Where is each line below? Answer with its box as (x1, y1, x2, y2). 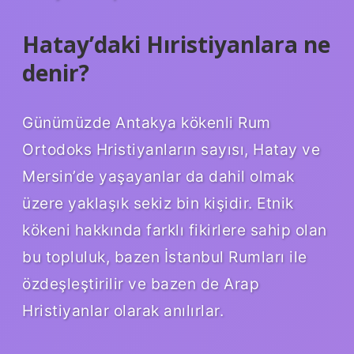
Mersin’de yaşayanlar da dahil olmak (22, 167, 295, 186)
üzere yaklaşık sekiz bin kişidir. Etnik (22, 194, 294, 213)
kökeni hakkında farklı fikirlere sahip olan (22, 220, 327, 240)
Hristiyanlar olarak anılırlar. (22, 301, 224, 321)
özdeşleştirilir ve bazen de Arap (22, 274, 259, 294)
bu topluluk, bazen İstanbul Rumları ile (22, 247, 307, 267)
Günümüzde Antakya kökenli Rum (22, 113, 271, 133)
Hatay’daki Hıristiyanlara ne (22, 28, 330, 59)
